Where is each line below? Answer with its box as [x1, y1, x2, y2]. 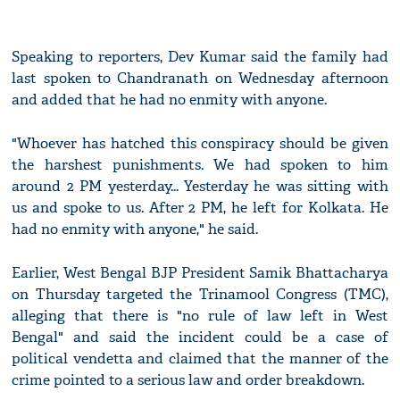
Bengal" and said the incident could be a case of [12, 328, 388, 347]
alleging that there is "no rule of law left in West [12, 306, 388, 326]
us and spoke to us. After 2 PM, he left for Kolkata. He [12, 198, 388, 218]
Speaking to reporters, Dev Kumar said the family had [12, 47, 388, 67]
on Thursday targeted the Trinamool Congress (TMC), [12, 285, 388, 304]
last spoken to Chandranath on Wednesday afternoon [12, 69, 388, 88]
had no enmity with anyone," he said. [12, 220, 259, 239]
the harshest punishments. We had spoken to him [12, 155, 388, 175]
